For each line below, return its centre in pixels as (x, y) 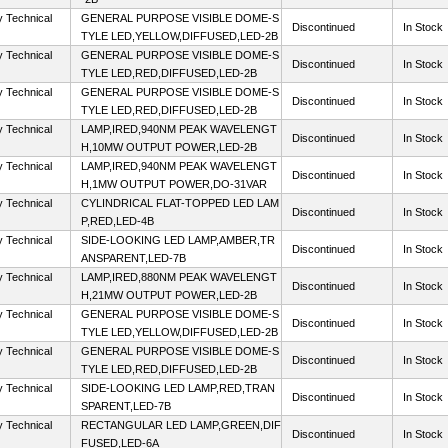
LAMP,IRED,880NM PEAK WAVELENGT (179, 277)
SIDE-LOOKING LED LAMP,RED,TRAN (178, 388)
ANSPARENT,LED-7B (133, 258)
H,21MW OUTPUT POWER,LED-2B (169, 295)
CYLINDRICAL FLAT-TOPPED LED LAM (180, 203)
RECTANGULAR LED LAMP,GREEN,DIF (181, 425)
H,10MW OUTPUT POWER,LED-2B (169, 147)
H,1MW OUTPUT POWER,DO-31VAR (174, 184)
